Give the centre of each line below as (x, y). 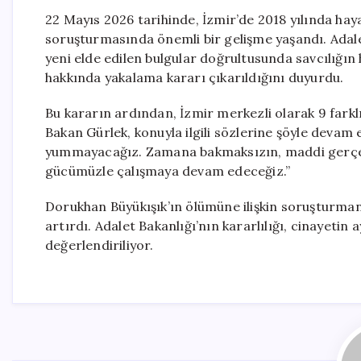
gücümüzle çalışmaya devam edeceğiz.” (168, 171)
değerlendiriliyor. (100, 245)
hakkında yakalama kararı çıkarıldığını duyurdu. (195, 77)
